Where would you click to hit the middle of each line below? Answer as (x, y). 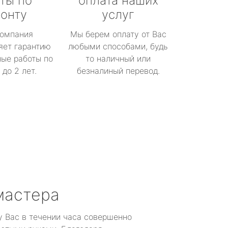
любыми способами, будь (118, 46)
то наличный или (118, 59)
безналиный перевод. (118, 71)
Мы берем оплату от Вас (118, 34)
